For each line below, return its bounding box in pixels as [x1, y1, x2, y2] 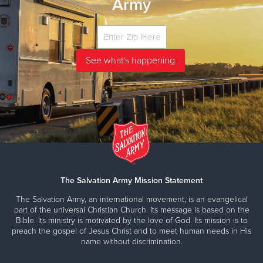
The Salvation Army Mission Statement [60, 176, 203, 186]
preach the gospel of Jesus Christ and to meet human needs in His [12, 226, 251, 237]
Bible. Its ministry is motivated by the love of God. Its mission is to [15, 215, 248, 226]
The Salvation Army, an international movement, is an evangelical [15, 194, 248, 205]
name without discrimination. [80, 237, 183, 247]
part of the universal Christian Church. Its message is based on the [14, 205, 249, 215]
